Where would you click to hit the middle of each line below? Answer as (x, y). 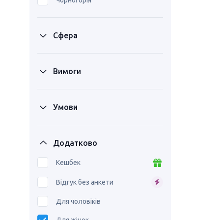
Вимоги (67, 71)
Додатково (75, 143)
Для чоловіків (78, 201)
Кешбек (68, 163)
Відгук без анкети (85, 182)
